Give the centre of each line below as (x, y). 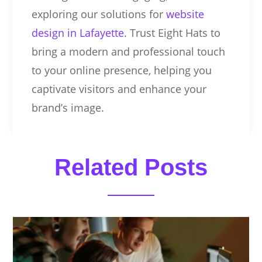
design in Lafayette (77, 32)
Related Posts (131, 167)
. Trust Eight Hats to (172, 32)
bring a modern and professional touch (128, 51)
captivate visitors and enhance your (119, 89)
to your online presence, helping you (121, 70)
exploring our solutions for (99, 14)
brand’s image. (68, 107)
